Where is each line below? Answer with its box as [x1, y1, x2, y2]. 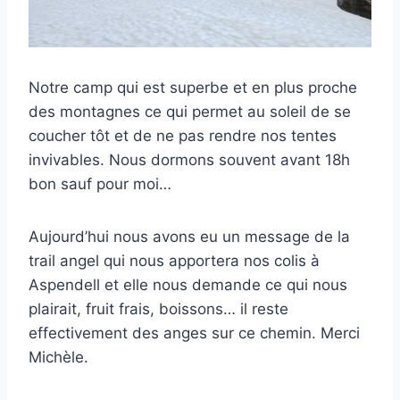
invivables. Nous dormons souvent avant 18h [29, 151, 350, 170]
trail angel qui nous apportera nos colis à [29, 252, 320, 271]
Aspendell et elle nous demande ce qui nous [29, 276, 347, 295]
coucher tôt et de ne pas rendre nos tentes [29, 127, 337, 146]
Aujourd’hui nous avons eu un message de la [29, 228, 350, 246]
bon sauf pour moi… [29, 175, 171, 194]
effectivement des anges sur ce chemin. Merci [29, 324, 360, 343]
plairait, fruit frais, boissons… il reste [29, 300, 288, 319]
